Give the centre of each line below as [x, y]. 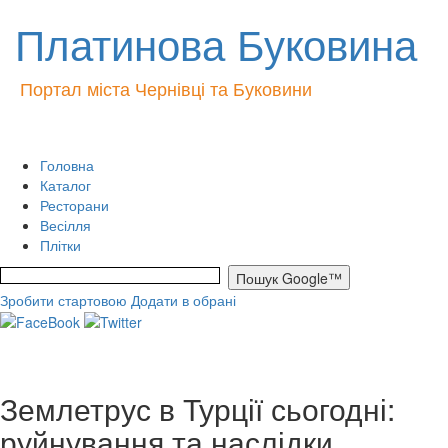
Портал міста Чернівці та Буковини [166, 88]
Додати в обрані [183, 300]
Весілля [65, 225]
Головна [67, 165]
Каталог [65, 185]
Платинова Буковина [216, 43]
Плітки [60, 245]
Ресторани [74, 205]
